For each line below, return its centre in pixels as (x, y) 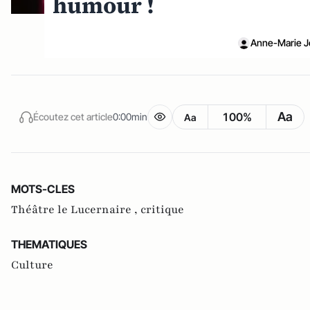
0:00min (130, 116)
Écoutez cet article (73, 116)
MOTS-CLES (43, 189)
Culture (32, 265)
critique (162, 210)
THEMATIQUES (49, 245)
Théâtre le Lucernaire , (76, 210)
